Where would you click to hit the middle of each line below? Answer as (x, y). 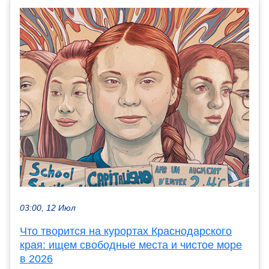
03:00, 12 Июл (48, 208)
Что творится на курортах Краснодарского (126, 231)
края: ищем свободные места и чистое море (131, 245)
